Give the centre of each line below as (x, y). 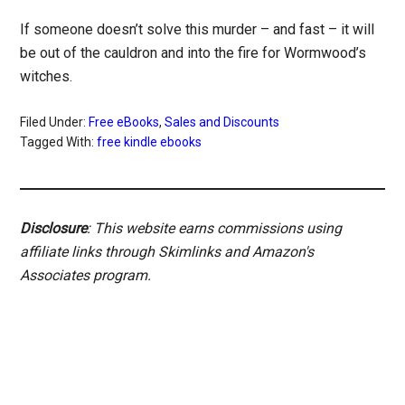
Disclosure (54, 228)
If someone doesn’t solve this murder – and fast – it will (198, 29)
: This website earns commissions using (215, 228)
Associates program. (86, 275)
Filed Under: (55, 122)
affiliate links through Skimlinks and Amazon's (167, 252)
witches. (47, 76)
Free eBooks (124, 122)
